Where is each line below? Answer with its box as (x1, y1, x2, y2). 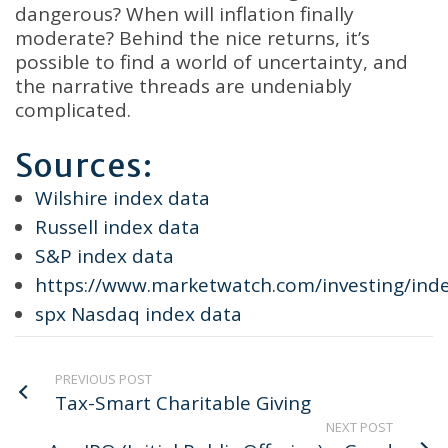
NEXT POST (326, 418, 393, 436)
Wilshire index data (35, 185, 210, 211)
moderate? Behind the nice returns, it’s (15, 25, 370, 51)
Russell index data (35, 214, 200, 240)
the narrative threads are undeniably (15, 73, 352, 99)
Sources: (15, 146, 154, 186)
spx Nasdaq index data (35, 301, 242, 327)
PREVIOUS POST (55, 370, 152, 388)
